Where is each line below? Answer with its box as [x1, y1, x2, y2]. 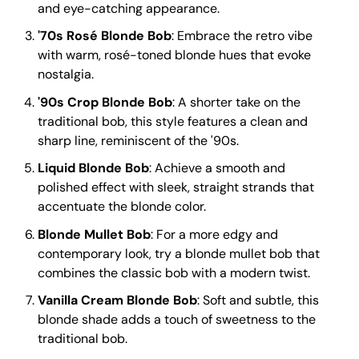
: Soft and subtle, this [197, 292, 320, 309]
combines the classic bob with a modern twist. [38, 264, 311, 281]
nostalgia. [38, 66, 95, 83]
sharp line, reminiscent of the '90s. [38, 131, 240, 149]
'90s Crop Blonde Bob [38, 93, 173, 111]
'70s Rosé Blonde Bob [38, 27, 172, 45]
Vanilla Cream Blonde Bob [38, 292, 198, 309]
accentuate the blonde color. [38, 198, 207, 216]
